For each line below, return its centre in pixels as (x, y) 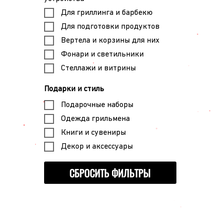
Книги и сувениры (93, 133)
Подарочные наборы (97, 105)
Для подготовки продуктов (110, 27)
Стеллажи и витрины (98, 68)
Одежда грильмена (95, 119)
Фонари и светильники (102, 54)
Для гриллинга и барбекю (107, 13)
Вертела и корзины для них (110, 40)
